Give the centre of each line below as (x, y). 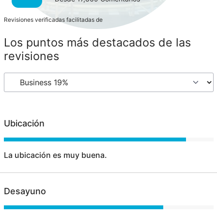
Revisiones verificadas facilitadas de (54, 20)
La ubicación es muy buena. (55, 155)
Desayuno (25, 191)
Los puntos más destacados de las (97, 43)
